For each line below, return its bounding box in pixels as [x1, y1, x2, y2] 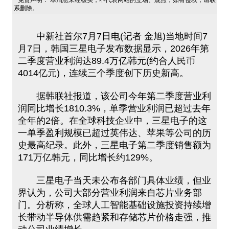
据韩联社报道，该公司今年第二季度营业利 [17, 91, 211, 101]
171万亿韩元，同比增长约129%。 [17, 152, 158, 163]
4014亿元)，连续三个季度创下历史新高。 [17, 68, 189, 78]
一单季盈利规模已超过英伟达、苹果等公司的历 [17, 128, 211, 138]
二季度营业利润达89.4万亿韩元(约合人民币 [17, 56, 195, 66]
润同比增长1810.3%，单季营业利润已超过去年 [17, 103, 211, 113]
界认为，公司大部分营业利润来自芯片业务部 [17, 188, 202, 198]
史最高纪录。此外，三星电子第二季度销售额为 [17, 140, 211, 150]
